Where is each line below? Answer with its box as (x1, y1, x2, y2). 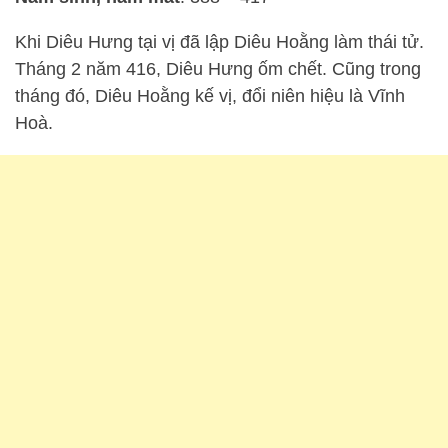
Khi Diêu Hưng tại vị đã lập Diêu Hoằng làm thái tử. (15, 32, 424, 53)
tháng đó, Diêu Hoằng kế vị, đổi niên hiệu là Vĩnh (15, 86, 405, 107)
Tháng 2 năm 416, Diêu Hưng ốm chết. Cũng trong (15, 59, 421, 80)
